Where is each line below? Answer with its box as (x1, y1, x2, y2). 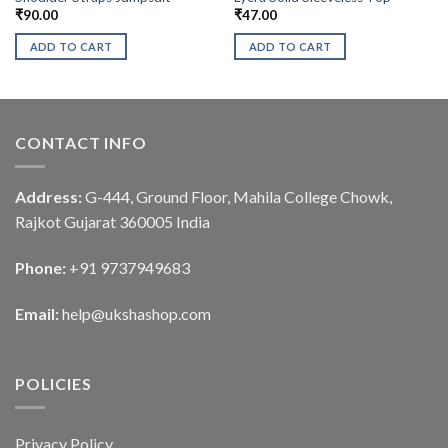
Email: (15, 303, 62, 323)
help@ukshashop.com (62, 303, 211, 323)
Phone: (15, 258, 69, 278)
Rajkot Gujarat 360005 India (15, 212, 210, 232)
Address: (15, 187, 82, 207)
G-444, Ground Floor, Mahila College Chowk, (82, 187, 392, 207)
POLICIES (15, 373, 92, 393)
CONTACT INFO (15, 132, 147, 152)
